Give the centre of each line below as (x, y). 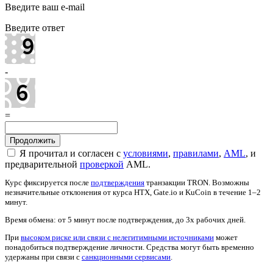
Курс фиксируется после (48, 183)
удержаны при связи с (43, 257)
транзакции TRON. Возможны (197, 183)
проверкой (102, 165)
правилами (196, 154)
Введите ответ (35, 28)
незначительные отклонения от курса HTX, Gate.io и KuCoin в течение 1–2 (133, 193)
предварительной (42, 165)
